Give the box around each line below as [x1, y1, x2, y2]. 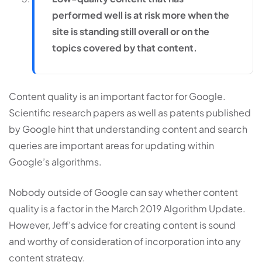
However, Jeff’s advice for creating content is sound [9, 218, 236, 231]
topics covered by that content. [52, 41, 197, 54]
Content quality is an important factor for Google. [9, 89, 226, 102]
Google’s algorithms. [9, 155, 102, 168]
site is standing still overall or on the [52, 25, 209, 37]
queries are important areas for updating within [9, 139, 214, 151]
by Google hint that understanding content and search [9, 122, 247, 135]
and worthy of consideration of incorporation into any [9, 235, 241, 247]
